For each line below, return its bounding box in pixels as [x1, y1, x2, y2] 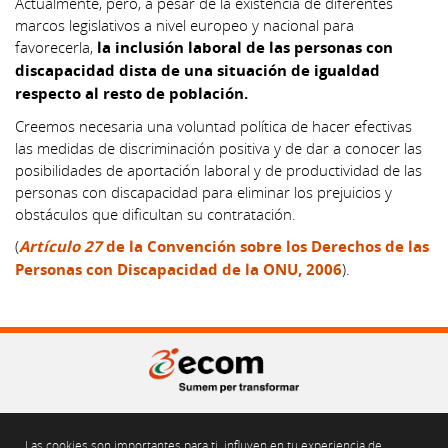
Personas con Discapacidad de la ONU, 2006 [15, 258, 342, 280]
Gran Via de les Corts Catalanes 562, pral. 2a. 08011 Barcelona [44, 410, 404, 429]
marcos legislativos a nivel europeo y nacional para [15, 14, 354, 35]
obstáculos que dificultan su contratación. [15, 203, 296, 224]
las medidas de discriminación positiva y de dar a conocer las [15, 137, 422, 158]
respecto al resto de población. [15, 82, 248, 104]
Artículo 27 [19, 235, 102, 257]
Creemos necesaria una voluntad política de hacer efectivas [15, 115, 412, 136]
